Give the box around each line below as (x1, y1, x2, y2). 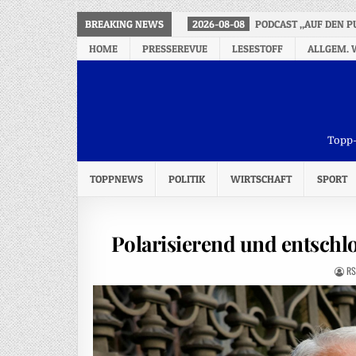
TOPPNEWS (90, 172, 143, 185)
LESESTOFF (232, 42, 283, 55)
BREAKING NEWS (85, 17, 164, 30)
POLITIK (168, 172, 205, 185)
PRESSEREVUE (142, 42, 207, 55)
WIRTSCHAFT (230, 172, 292, 185)
